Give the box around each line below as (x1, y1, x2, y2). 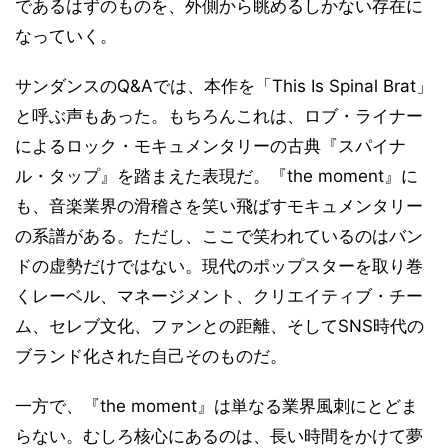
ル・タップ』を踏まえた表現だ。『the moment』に (15, 166, 418, 187)
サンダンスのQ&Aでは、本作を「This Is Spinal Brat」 (15, 76, 433, 97)
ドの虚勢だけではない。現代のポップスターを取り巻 (15, 256, 423, 277)
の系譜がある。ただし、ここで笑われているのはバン (15, 226, 423, 247)
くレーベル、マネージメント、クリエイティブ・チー (15, 286, 423, 307)
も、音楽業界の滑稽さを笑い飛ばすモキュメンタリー (15, 196, 423, 217)
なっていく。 (15, 26, 117, 47)
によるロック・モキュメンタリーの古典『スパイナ (15, 136, 406, 157)
